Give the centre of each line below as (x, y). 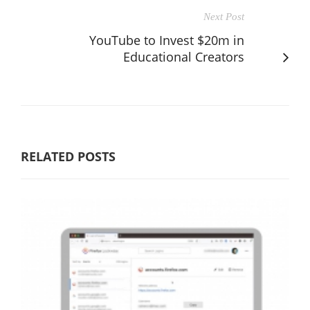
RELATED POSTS (68, 156)
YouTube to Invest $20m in (167, 40)
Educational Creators (184, 56)
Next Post (224, 16)
